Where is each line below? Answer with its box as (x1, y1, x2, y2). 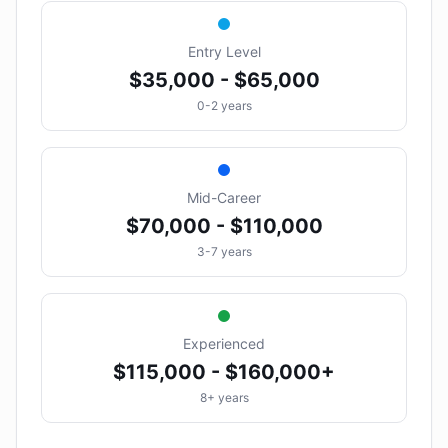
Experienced (183, 335, 265, 352)
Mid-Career (187, 189, 261, 206)
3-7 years (196, 244, 252, 259)
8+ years (199, 390, 249, 405)
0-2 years (196, 98, 252, 113)
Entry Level (187, 43, 261, 60)
